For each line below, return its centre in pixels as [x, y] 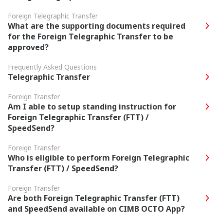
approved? [28, 47]
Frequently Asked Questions [52, 67]
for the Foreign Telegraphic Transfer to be [91, 36]
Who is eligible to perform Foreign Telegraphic [99, 158]
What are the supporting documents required [97, 26]
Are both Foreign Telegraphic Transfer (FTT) [94, 198]
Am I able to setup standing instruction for [92, 107]
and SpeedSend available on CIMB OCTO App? [96, 209]
